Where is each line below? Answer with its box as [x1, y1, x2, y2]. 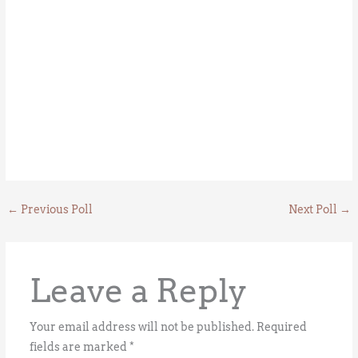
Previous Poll [18, 203, 93, 217]
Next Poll [288, 203, 340, 217]
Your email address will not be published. [29, 320, 254, 334]
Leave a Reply [29, 271, 248, 311]
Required [256, 320, 307, 334]
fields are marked [29, 340, 129, 354]
